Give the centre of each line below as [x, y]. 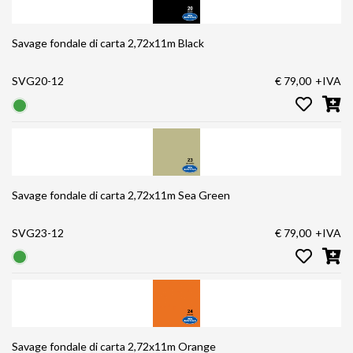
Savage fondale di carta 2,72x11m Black [127, 43]
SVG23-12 [38, 232]
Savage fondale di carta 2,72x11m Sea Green [140, 195]
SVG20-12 [38, 81]
